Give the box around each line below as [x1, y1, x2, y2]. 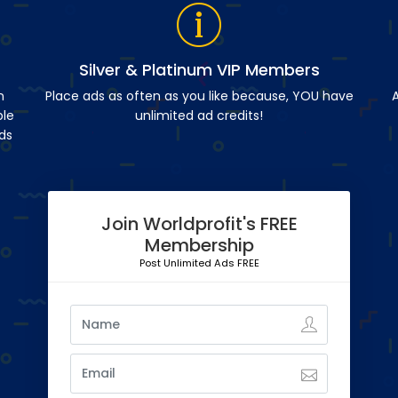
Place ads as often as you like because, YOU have [44, 87, 354, 106]
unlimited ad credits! [135, 107, 263, 125]
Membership [144, 233, 254, 259]
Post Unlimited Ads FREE [139, 256, 259, 271]
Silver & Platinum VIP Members [78, 59, 320, 82]
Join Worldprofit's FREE [100, 211, 298, 237]
